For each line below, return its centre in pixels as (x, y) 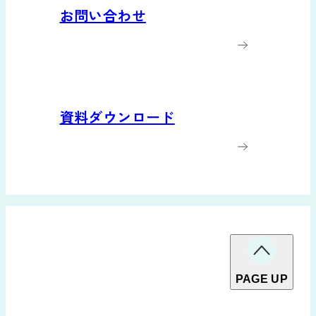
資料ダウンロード (117, 116)
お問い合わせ (103, 15)
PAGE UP (261, 279)
